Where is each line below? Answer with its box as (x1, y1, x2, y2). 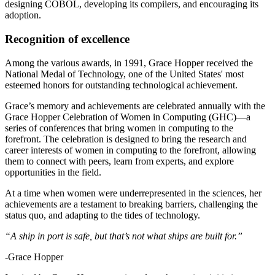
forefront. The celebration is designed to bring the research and (5, 133, 247, 144)
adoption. (5, 10, 41, 21)
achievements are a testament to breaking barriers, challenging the (5, 198, 258, 209)
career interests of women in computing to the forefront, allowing (5, 144, 256, 155)
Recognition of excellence (5, 33, 130, 46)
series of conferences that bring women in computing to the (5, 122, 233, 133)
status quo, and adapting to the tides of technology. (5, 209, 200, 220)
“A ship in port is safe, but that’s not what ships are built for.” (5, 230, 242, 241)
